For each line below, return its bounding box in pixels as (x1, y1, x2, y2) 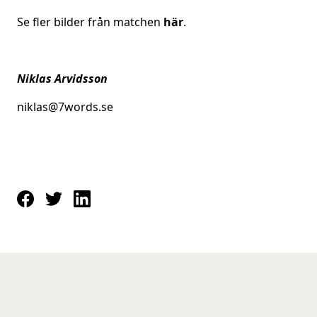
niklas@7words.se (17, 99, 113, 115)
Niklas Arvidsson (17, 71, 108, 86)
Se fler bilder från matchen (17, 14, 163, 30)
